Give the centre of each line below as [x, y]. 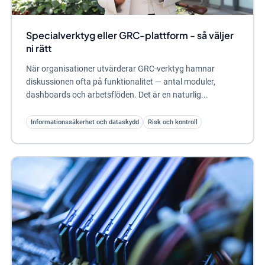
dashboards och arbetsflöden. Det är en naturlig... [117, 95]
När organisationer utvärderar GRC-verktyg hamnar [120, 69]
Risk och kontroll [172, 122]
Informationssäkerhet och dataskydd [85, 122]
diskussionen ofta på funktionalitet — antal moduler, [120, 82]
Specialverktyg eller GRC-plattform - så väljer [130, 35]
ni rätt [38, 49]
